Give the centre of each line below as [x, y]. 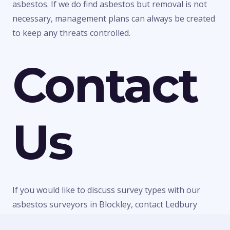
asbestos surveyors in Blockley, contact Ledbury [105, 205]
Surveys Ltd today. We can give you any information [111, 219]
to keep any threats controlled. [71, 33]
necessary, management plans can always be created [114, 19]
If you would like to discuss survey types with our [106, 190]
